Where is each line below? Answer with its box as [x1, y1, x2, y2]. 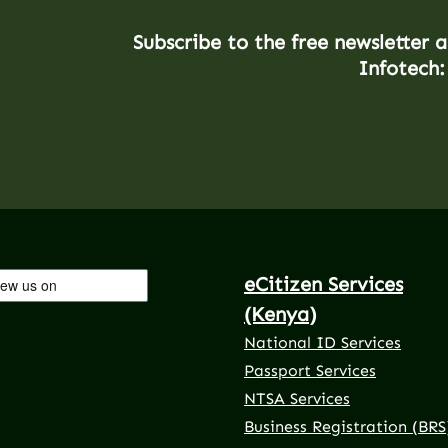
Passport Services [244, 360, 376, 380]
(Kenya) [244, 301, 317, 326]
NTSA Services [244, 388, 350, 408]
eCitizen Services [244, 271, 403, 296]
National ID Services [244, 332, 401, 352]
